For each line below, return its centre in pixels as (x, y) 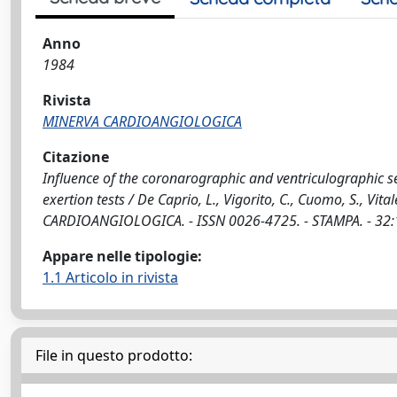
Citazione (76, 157)
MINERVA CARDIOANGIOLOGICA (142, 121)
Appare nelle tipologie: (122, 256)
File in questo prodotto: (114, 355)
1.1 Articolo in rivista (110, 277)
